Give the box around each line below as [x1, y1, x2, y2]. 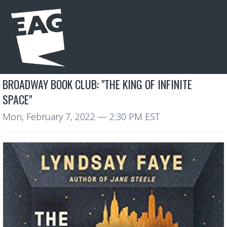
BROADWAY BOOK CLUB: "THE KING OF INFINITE [3, 76, 192, 92]
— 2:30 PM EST [95, 110, 160, 123]
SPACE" [3, 91, 32, 107]
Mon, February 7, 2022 [3, 110, 95, 123]
